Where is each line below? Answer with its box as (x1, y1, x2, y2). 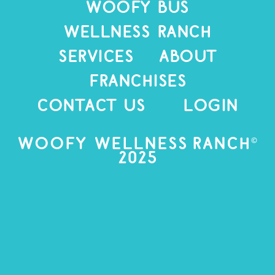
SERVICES (58, 50, 134, 65)
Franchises (89, 74, 186, 90)
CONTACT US (37, 99, 145, 114)
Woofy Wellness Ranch (17, 137, 251, 152)
